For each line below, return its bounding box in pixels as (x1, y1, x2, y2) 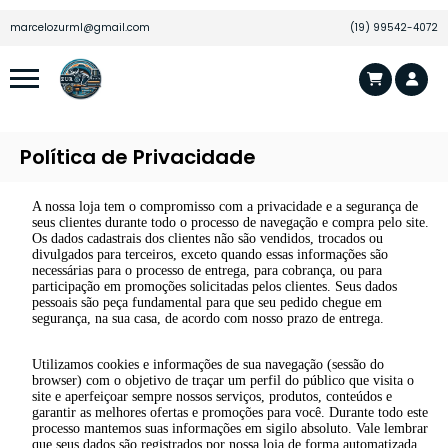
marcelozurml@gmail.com (10, 20, 150, 35)
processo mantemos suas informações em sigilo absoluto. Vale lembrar (32, 421, 428, 436)
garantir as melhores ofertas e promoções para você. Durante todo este (32, 405, 428, 420)
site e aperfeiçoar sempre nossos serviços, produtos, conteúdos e (32, 389, 392, 404)
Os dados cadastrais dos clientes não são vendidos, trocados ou (32, 231, 383, 246)
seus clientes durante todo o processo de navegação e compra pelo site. (32, 215, 429, 230)
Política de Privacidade (20, 143, 256, 171)
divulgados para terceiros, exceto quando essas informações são (32, 247, 388, 262)
